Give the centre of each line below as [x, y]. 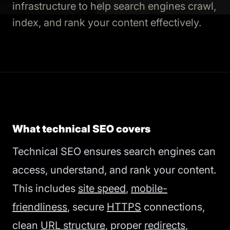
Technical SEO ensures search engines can [114, 151]
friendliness [40, 207]
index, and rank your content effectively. [107, 23]
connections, [173, 207]
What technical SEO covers [81, 129]
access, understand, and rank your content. [114, 170]
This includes [45, 188]
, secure [87, 207]
